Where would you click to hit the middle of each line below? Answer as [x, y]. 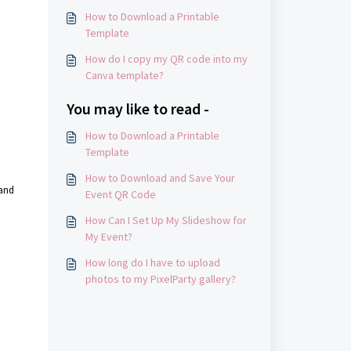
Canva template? [124, 75]
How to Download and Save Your [160, 178]
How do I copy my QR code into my [166, 59]
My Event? [109, 237]
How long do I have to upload [152, 262]
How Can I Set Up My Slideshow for [166, 220]
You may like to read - [138, 109]
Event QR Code [120, 194]
